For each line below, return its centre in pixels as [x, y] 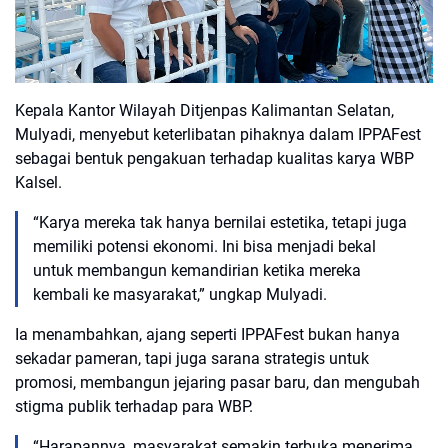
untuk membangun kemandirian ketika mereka [197, 271]
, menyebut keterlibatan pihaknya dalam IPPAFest [246, 135]
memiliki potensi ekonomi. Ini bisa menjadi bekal [204, 247]
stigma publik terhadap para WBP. [134, 407]
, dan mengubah [363, 383]
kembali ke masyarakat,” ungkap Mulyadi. [180, 295]
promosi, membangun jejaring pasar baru [160, 383]
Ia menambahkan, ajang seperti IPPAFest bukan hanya [207, 335]
